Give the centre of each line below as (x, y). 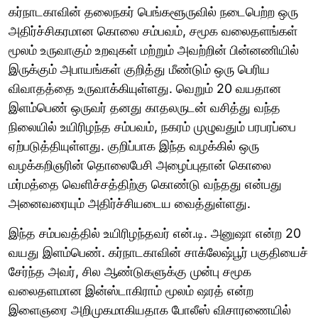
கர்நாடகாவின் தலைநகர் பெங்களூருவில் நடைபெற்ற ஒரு (153, 11)
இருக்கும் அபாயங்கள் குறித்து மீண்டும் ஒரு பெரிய (139, 69)
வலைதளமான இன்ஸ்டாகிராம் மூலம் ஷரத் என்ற (131, 290)
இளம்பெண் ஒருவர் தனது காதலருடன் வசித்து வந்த (144, 107)
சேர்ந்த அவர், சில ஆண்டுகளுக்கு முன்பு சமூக (130, 271)
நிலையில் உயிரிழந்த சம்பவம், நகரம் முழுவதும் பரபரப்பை (152, 126)
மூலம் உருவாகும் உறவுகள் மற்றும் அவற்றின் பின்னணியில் (154, 50)
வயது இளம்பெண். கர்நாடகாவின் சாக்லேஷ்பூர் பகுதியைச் (158, 252)
